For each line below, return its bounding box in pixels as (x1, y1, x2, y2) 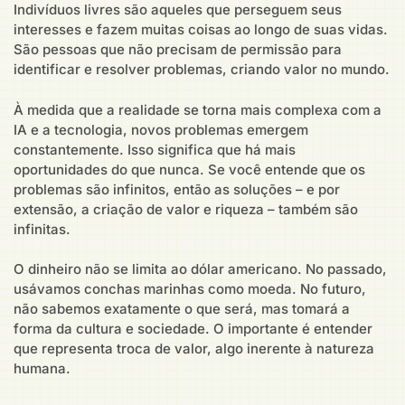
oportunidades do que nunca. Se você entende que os (14, 160, 365, 178)
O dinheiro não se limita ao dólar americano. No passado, (14, 260, 387, 278)
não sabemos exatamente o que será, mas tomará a (14, 300, 350, 318)
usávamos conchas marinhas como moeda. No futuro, (14, 280, 366, 298)
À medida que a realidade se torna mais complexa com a (14, 100, 381, 118)
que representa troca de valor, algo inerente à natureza (14, 340, 374, 358)
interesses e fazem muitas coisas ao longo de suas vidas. (14, 21, 388, 39)
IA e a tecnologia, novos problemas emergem (14, 120, 308, 138)
